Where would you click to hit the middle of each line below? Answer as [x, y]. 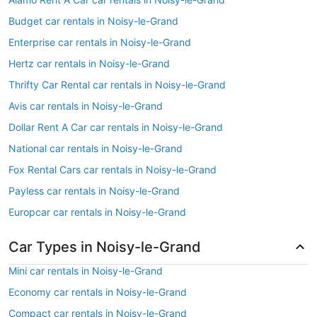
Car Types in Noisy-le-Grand [105, 247]
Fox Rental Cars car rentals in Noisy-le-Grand [113, 169]
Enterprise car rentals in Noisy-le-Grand [100, 42]
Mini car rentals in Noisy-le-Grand [86, 271]
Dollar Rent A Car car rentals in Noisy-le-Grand [116, 127]
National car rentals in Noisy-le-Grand [96, 148]
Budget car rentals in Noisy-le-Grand [93, 21]
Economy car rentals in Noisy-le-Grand [98, 292]
